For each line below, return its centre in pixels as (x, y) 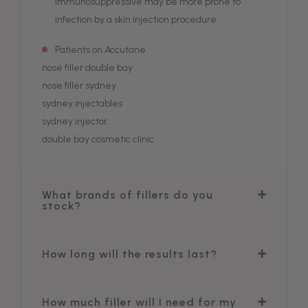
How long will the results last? (130, 254)
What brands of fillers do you (128, 195)
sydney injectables (82, 103)
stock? (62, 206)
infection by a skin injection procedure (136, 20)
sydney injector (76, 121)
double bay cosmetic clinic (98, 139)
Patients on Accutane (101, 50)
